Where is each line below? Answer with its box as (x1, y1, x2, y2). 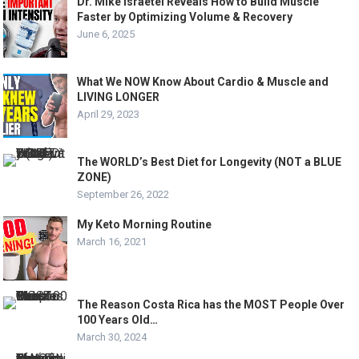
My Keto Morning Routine (77, 217, 212, 231)
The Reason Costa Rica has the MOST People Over (77, 297, 345, 311)
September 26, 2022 (77, 188, 170, 200)
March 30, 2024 (77, 330, 147, 343)
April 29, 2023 (77, 107, 140, 120)
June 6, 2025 (77, 27, 135, 40)
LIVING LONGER (77, 90, 160, 103)
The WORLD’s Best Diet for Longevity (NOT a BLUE (77, 155, 342, 168)
